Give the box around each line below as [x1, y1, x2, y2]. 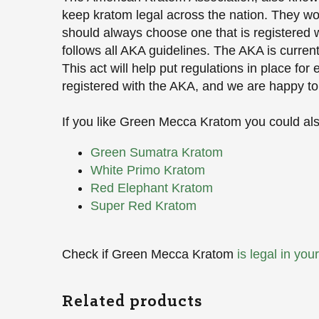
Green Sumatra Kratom [90, 145, 223, 159]
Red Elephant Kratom [90, 180, 213, 195]
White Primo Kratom [90, 162, 205, 177]
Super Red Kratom [90, 198, 197, 213]
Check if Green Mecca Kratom [62, 246, 237, 261]
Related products [62, 289, 202, 311]
